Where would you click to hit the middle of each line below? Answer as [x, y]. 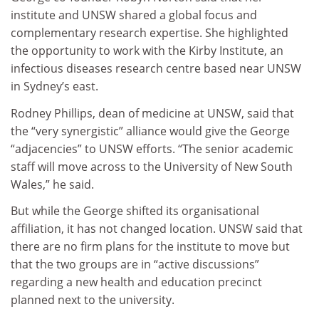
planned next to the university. [93, 300]
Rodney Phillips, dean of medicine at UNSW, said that [152, 113]
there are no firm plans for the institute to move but [150, 247]
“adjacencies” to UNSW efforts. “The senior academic [152, 148]
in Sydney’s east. [54, 87]
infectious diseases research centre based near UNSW [156, 69]
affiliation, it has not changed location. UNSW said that [157, 229]
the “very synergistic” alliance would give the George [150, 131]
